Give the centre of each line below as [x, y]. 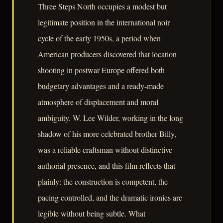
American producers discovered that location [107, 54]
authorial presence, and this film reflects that [107, 165]
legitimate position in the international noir [104, 22]
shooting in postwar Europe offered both [101, 70]
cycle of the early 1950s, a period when [99, 38]
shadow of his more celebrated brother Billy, [107, 133]
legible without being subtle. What [92, 213]
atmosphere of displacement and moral [98, 102]
